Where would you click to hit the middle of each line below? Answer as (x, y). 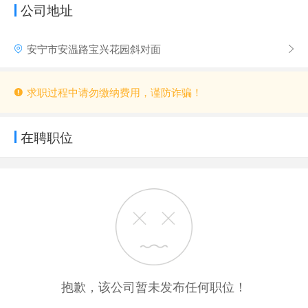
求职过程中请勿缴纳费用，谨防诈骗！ (114, 92)
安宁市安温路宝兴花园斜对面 (93, 48)
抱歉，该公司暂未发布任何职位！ (154, 286)
